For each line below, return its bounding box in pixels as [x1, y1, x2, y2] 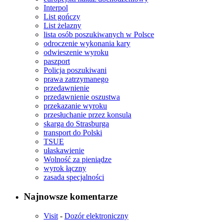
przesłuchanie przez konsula [44, 111, 131, 119]
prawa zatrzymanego [44, 75, 109, 84]
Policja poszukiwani [44, 66, 107, 75]
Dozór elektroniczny [64, 211, 128, 220]
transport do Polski [44, 128, 102, 137]
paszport [44, 57, 70, 66]
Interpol [44, 3, 68, 12]
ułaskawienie [44, 146, 84, 155]
